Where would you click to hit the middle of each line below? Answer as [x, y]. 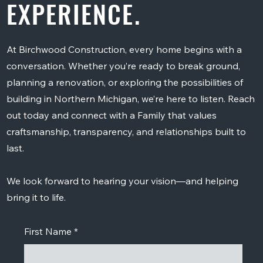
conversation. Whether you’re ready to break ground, [123, 66]
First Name [48, 232]
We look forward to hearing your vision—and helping [122, 181]
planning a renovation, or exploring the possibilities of [124, 82]
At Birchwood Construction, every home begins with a [124, 50]
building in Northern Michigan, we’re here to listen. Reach [130, 99]
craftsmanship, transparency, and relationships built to [126, 132]
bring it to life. [36, 198]
